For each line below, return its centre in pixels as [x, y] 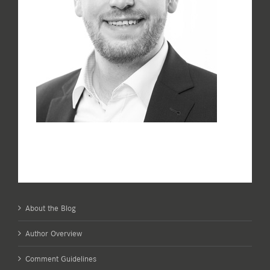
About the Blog [51, 208]
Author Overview [54, 234]
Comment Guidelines [61, 259]
